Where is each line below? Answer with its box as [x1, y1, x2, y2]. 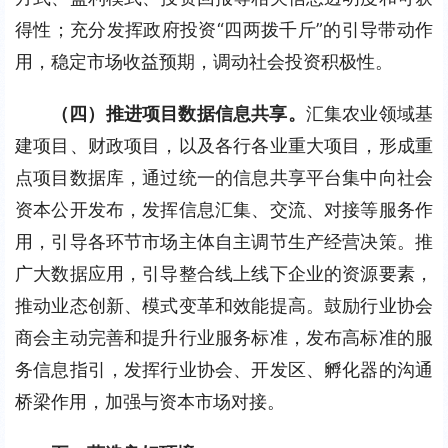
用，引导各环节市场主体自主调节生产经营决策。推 [15, 231, 433, 252]
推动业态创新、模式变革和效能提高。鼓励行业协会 [15, 295, 433, 316]
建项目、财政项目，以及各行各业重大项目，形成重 [15, 135, 433, 156]
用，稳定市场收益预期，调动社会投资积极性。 [15, 51, 393, 72]
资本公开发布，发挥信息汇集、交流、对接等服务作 [15, 199, 433, 220]
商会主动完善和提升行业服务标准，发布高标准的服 [15, 327, 433, 348]
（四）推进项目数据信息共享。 [51, 103, 306, 124]
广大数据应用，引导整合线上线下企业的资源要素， [15, 263, 433, 284]
